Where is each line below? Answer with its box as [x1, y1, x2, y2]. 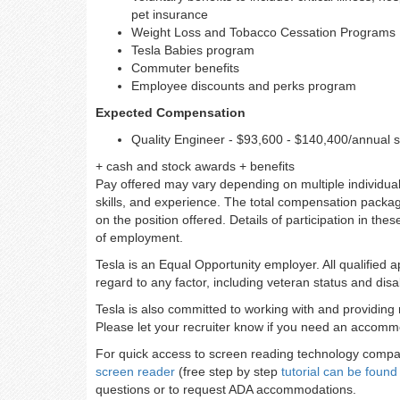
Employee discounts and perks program [131, 79, 356, 93]
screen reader [96, 364, 175, 379]
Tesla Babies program [131, 43, 254, 57]
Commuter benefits [131, 61, 239, 75]
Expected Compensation [96, 105, 246, 120]
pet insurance [131, 7, 208, 21]
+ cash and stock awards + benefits [96, 159, 295, 173]
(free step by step [175, 364, 281, 379]
